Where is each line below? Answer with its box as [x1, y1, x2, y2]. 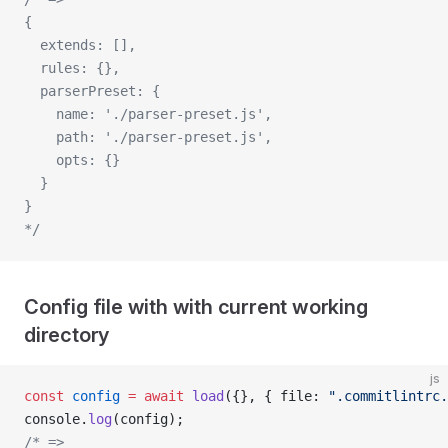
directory [24, 323, 110, 347]
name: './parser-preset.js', [24, 106, 280, 122]
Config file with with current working [24, 295, 368, 319]
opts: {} [24, 152, 120, 168]
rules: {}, [24, 60, 128, 76]
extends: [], [24, 37, 144, 53]
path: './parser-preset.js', [24, 129, 280, 145]
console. [24, 411, 88, 427]
